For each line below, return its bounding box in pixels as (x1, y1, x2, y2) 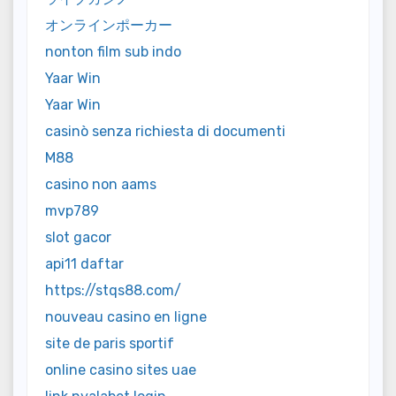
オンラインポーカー (45, 16, 172, 34)
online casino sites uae (45, 361, 196, 378)
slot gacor (45, 228, 111, 246)
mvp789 (45, 202, 99, 219)
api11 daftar (45, 255, 124, 272)
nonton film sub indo (45, 42, 181, 60)
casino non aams (45, 175, 156, 193)
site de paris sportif (45, 334, 174, 352)
